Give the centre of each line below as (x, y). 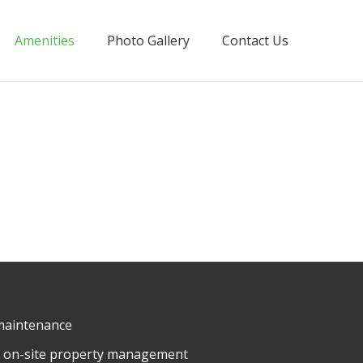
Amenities (45, 41)
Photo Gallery (148, 41)
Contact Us (255, 41)
